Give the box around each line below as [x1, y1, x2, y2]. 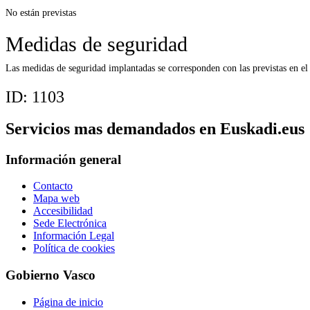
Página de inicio [33, 295, 103, 308]
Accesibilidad [33, 205, 93, 217]
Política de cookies [33, 242, 115, 255]
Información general [6, 152, 121, 167]
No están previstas [6, 6, 76, 18]
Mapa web [33, 192, 80, 205]
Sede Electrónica [33, 217, 107, 230]
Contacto [33, 180, 73, 192]
